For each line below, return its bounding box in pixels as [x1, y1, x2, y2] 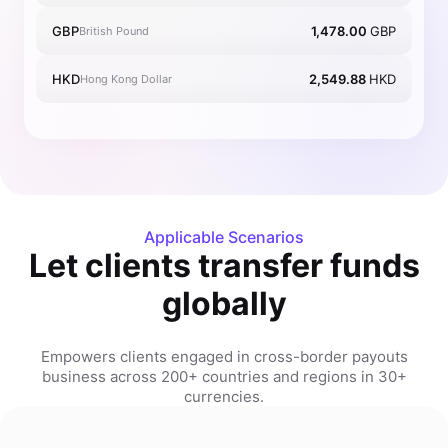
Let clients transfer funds [28, 246, 420, 285]
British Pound [79, 23, 149, 38]
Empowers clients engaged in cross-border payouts [40, 347, 408, 366]
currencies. [184, 387, 264, 406]
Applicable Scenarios [144, 227, 304, 247]
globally [161, 284, 287, 323]
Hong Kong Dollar [80, 71, 172, 86]
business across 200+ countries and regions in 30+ [41, 367, 407, 386]
